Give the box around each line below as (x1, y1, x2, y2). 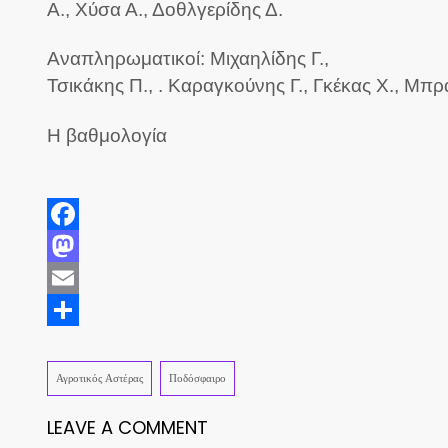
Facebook (47, 233, 119, 254)
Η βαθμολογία (47, 124, 172, 146)
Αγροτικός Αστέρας (56, 370, 143, 387)
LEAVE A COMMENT (47, 415, 208, 441)
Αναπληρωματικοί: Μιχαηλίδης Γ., (47, 48, 329, 70)
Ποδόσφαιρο (169, 370, 226, 387)
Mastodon (47, 265, 121, 286)
